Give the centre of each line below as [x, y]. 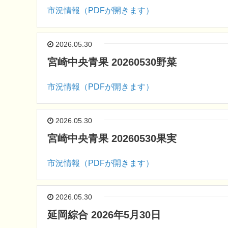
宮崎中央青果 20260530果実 [112, 138]
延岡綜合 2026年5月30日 [104, 215]
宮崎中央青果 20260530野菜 [112, 62]
